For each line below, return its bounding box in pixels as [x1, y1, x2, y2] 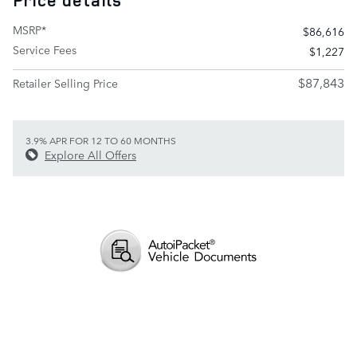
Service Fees [13, 41, 76, 57]
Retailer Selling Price [13, 75, 118, 91]
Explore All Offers [45, 147, 136, 163]
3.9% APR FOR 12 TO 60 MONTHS [25, 133, 176, 147]
